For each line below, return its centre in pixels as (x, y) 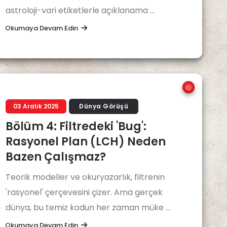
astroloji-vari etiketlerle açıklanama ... (80, 10)
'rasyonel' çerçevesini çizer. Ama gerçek (84, 192)
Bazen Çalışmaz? (56, 157)
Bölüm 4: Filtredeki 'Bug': (76, 126)
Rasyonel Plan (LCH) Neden (86, 142)
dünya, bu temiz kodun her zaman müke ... (88, 207)
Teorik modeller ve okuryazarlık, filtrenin (85, 177)
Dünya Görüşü (104, 106)
